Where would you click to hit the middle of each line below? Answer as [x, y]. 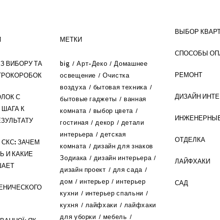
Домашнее [131, 64]
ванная [135, 99]
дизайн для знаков [123, 146]
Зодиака [73, 158]
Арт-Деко [92, 64]
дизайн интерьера [123, 158]
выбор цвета [113, 111]
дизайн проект [83, 170]
